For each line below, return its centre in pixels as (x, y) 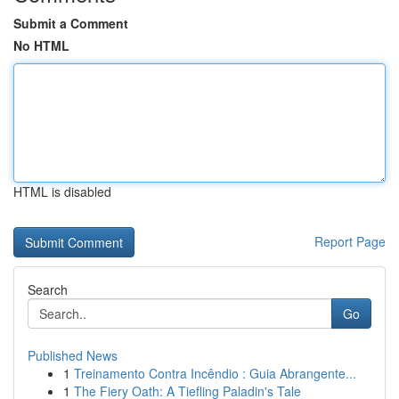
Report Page (350, 241)
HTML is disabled (62, 191)
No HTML (41, 45)
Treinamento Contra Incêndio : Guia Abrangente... (215, 373)
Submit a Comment (71, 23)
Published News (73, 355)
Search (48, 289)
